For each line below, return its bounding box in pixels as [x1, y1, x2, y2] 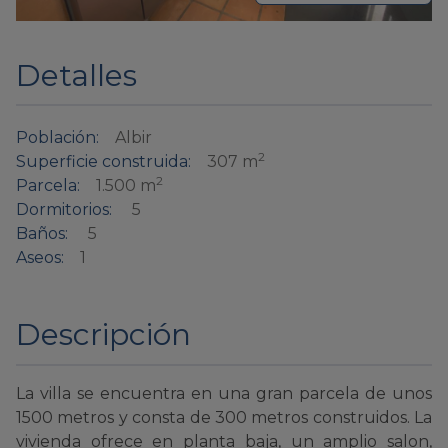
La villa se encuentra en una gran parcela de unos [16, 383, 432, 403]
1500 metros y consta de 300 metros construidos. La [16, 407, 432, 427]
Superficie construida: [16, 152, 191, 172]
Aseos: [16, 248, 64, 268]
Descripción [16, 316, 191, 354]
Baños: [16, 224, 68, 244]
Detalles [16, 56, 137, 94]
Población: [16, 128, 99, 148]
